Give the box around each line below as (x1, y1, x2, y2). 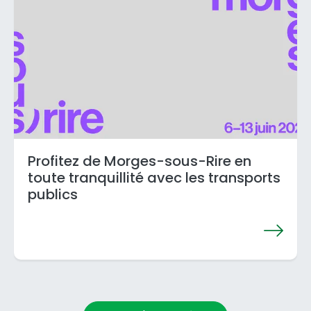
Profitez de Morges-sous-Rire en (28, 151, 251, 171)
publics (28, 185, 78, 204)
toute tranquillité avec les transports (28, 168, 280, 187)
